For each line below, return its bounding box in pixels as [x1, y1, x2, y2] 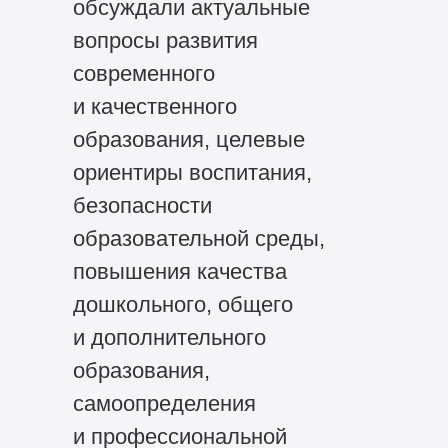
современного [72, 61, 215, 87]
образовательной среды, [72, 226, 325, 252]
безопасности [72, 193, 212, 219]
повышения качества [72, 259, 287, 285]
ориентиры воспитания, [72, 160, 312, 186]
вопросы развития [72, 28, 258, 54]
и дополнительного [72, 325, 266, 351]
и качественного [72, 94, 237, 120]
